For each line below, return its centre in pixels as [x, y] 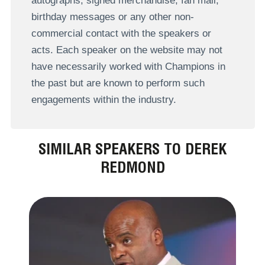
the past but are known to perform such [118, 83]
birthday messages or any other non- [112, 17]
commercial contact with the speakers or [121, 34]
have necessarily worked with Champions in [128, 67]
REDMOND [132, 167]
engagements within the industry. [104, 100]
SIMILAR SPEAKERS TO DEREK [132, 148]
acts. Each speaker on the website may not [127, 50]
